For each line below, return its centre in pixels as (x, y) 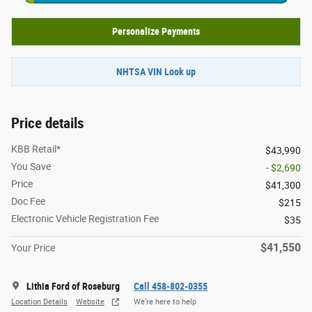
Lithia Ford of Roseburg (73, 286)
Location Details (39, 302)
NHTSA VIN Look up (156, 71)
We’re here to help (165, 302)
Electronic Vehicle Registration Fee (85, 218)
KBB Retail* (36, 149)
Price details (48, 123)
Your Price (33, 248)
